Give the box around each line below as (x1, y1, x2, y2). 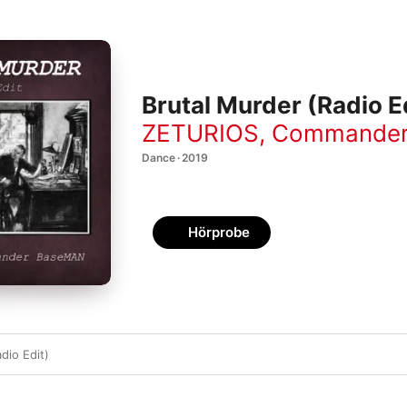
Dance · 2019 (142, 150, 208, 164)
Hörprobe (188, 223, 250, 241)
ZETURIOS (142, 118, 259, 147)
